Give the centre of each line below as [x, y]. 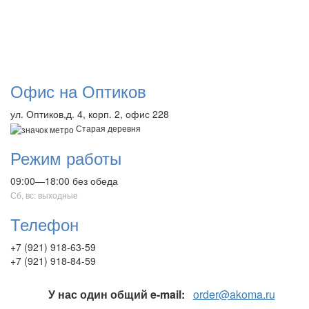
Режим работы [66, 158]
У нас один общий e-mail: [116, 295]
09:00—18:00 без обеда [64, 181]
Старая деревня [107, 128]
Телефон [44, 224]
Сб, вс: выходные [44, 195]
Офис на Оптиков [78, 90]
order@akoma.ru [234, 295]
